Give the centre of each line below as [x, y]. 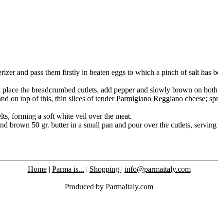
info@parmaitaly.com [157, 169]
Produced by [85, 187]
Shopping [105, 169]
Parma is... [68, 169]
